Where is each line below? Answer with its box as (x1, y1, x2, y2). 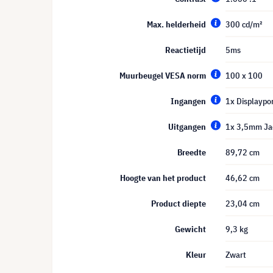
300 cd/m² (225, 19, 262, 30)
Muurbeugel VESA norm (119, 70, 206, 81)
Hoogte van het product (120, 172, 206, 183)
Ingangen (171, 96, 206, 107)
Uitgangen (168, 121, 206, 132)
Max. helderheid (147, 19, 206, 30)
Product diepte (151, 198, 206, 209)
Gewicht (175, 224, 206, 235)
